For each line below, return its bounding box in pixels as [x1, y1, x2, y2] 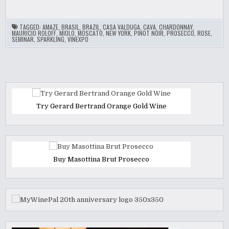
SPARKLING [37, 35, 65, 43]
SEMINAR [12, 35, 34, 43]
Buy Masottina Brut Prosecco [53, 155, 150, 163]
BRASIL [61, 22, 80, 31]
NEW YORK [106, 29, 131, 37]
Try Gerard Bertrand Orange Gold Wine [36, 102, 167, 110]
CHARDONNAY [159, 22, 193, 31]
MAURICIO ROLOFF [12, 29, 57, 37]
